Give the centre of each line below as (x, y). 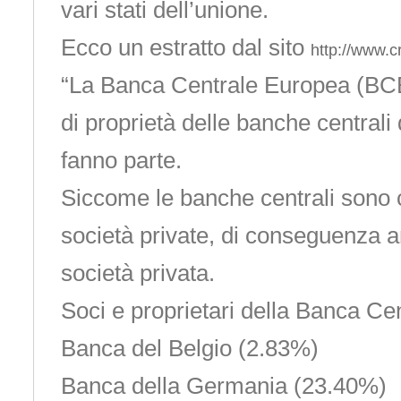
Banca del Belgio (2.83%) (189, 348)
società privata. (137, 273)
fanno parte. (121, 160)
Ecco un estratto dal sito (185, 47)
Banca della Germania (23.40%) (223, 386)
